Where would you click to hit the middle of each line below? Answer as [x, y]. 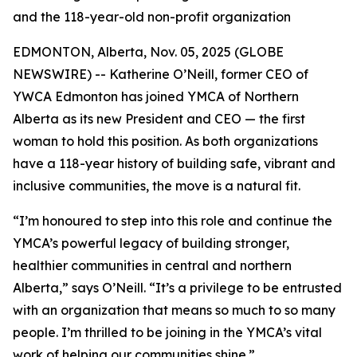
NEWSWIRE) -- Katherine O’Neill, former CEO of [161, 74]
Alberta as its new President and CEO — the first [159, 119]
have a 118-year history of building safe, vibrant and [174, 163]
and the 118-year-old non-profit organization [152, 17]
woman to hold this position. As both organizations [165, 141]
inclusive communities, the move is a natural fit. [157, 186]
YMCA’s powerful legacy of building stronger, [151, 243]
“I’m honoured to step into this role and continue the [173, 221]
